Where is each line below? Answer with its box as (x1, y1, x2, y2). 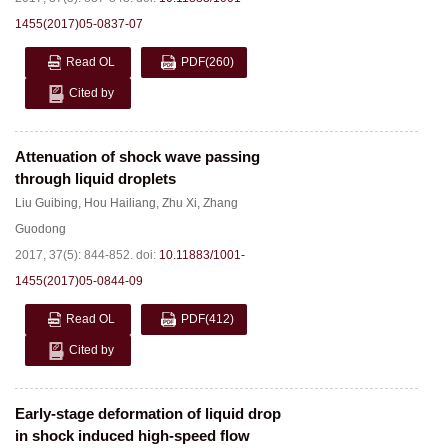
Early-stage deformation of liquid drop (15, 405, 281, 422)
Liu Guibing (15, 196, 78, 210)
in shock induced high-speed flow (15, 427, 250, 444)
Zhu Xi (162, 196, 197, 210)
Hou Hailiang (84, 196, 156, 210)
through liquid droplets (15, 170, 176, 187)
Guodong (15, 222, 66, 236)
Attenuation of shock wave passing (15, 148, 260, 165)
